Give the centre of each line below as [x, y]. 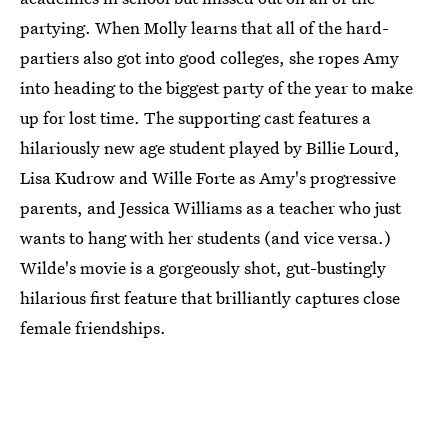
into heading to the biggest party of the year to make [216, 87]
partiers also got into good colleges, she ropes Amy [209, 57]
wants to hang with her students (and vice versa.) [205, 237]
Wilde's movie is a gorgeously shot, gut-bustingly [203, 267]
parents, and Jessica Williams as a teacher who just [210, 207]
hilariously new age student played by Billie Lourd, [210, 147]
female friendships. [93, 327]
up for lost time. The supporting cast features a [195, 117]
